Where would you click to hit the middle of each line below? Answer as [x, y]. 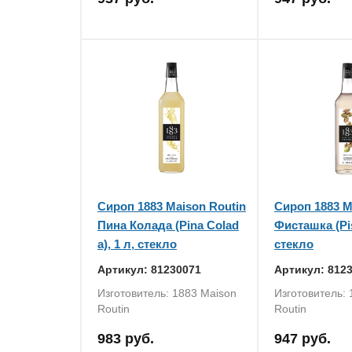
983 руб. [126, 339]
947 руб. [302, 339]
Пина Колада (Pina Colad [168, 225]
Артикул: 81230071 [149, 269]
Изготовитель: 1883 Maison [167, 293]
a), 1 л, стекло [137, 244]
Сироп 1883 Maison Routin [172, 206]
